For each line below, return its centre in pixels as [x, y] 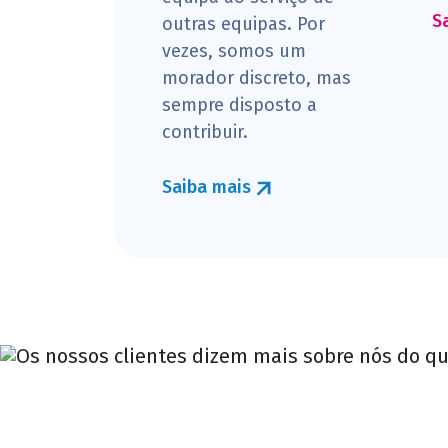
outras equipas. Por [243, 24]
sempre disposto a [239, 105]
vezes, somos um [234, 51]
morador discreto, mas [256, 78]
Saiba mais [209, 187]
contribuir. [205, 132]
